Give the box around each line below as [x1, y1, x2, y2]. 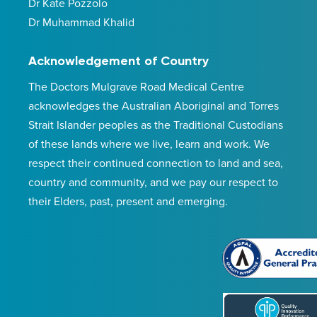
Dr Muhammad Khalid [28, 13, 134, 30]
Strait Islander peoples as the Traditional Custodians [28, 116, 283, 133]
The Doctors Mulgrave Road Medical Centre [28, 78, 244, 95]
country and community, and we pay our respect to [28, 173, 278, 190]
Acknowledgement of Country [28, 52, 209, 69]
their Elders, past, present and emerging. [28, 192, 228, 209]
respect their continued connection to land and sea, [28, 154, 283, 171]
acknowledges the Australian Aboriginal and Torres [28, 97, 279, 114]
